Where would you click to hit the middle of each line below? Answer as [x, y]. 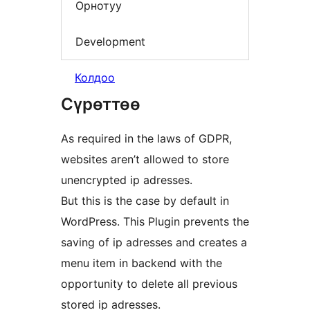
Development [110, 41]
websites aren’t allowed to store [145, 159]
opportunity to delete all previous [149, 284]
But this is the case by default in [145, 201]
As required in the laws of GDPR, [146, 139]
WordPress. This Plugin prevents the [155, 222]
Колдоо [95, 78]
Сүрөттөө [101, 104]
